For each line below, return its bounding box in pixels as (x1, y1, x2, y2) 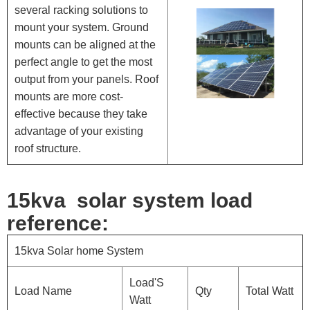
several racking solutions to (15, 4, 148, 17)
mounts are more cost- (15, 91, 123, 103)
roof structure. (15, 143, 81, 155)
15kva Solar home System (15, 245, 143, 257)
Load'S (129, 277, 164, 289)
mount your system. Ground (15, 21, 149, 34)
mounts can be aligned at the (15, 39, 156, 51)
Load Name (15, 285, 72, 298)
